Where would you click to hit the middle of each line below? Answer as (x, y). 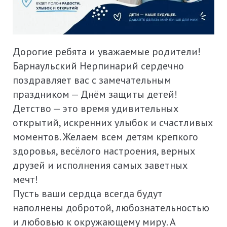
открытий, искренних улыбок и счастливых (113, 123)
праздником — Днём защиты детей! (95, 94)
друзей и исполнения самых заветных (100, 165)
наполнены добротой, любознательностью (111, 208)
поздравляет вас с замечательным (92, 80)
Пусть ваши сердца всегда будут (88, 194)
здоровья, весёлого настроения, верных (104, 151)
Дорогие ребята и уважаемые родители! (107, 52)
